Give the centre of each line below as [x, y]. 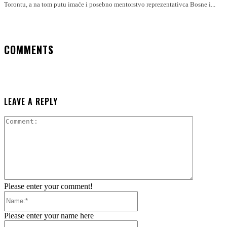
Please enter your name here [49, 215]
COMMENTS [29, 49]
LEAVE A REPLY [31, 101]
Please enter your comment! [48, 186]
